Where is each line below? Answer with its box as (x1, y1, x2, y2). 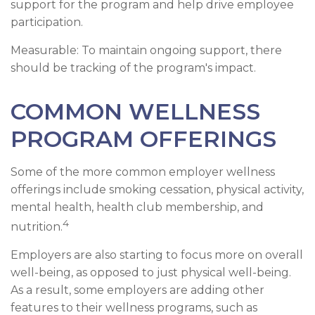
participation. (11, 15, 83, 29)
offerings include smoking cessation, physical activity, (11, 182, 304, 196)
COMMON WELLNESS (11, 97, 260, 125)
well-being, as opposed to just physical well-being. (11, 266, 291, 280)
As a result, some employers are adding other (11, 283, 264, 297)
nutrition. (11, 220, 63, 234)
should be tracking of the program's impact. (11, 60, 256, 75)
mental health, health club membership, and (11, 200, 264, 214)
